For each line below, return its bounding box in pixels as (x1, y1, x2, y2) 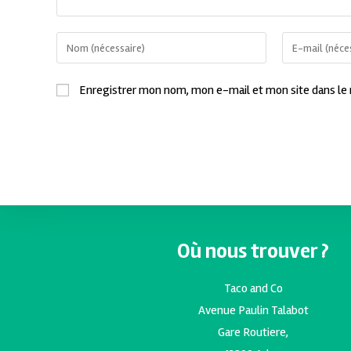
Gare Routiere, (218, 324, 289, 341)
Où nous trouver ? (177, 238, 330, 265)
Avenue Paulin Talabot (197, 302, 309, 319)
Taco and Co (223, 280, 283, 297)
